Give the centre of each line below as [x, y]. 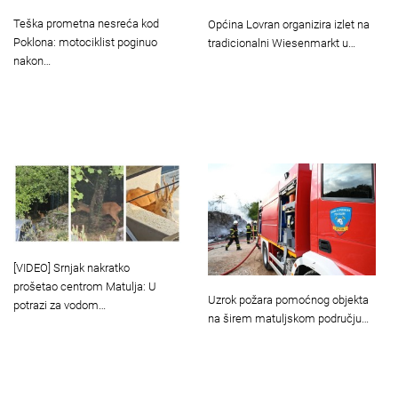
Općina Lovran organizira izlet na [289, 24]
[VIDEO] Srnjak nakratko [72, 267]
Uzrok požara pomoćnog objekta [288, 299]
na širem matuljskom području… [288, 318]
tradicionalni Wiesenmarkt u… [282, 43]
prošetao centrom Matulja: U [85, 286]
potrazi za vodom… [60, 305]
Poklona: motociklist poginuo [85, 42]
